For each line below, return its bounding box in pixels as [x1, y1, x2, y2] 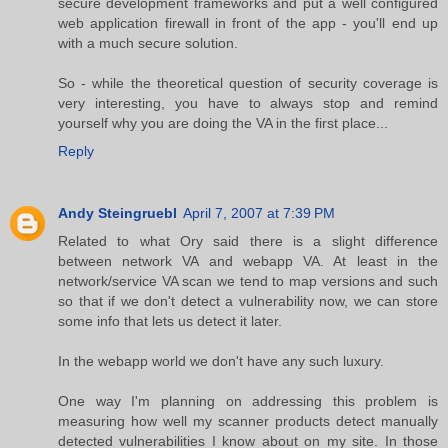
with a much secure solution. [58, 34, 238, 51]
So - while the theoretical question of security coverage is [58, 74, 438, 91]
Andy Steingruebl [58, 204, 177, 221]
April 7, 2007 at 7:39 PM [183, 204, 335, 221]
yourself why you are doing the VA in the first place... [58, 114, 388, 131]
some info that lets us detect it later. [58, 312, 282, 329]
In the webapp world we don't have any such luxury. [58, 352, 384, 369]
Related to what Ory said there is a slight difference [58, 232, 438, 249]
